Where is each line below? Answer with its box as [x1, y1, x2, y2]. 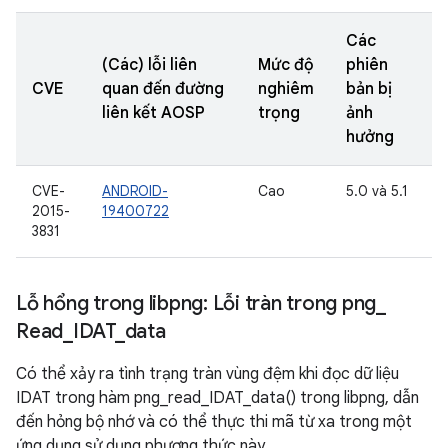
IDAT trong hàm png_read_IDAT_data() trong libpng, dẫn [16, 388, 419, 408]
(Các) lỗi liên [102, 55, 197, 75]
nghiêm [258, 79, 314, 99]
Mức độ [258, 55, 314, 75]
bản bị [346, 79, 392, 99]
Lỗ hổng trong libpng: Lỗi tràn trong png [16, 291, 376, 316]
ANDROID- [102, 182, 168, 200]
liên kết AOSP [102, 103, 205, 123]
